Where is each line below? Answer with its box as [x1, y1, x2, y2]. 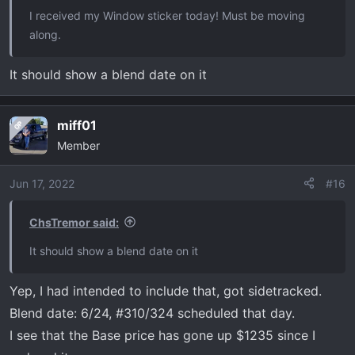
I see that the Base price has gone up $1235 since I [10, 326, 315, 343]
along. [29, 27, 61, 41]
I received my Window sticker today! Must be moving [29, 8, 305, 22]
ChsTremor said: [29, 215, 119, 229]
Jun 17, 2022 [10, 176, 74, 190]
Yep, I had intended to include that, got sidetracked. [10, 282, 322, 299]
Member [57, 138, 100, 152]
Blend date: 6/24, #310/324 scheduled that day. [10, 304, 295, 321]
